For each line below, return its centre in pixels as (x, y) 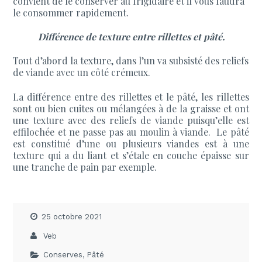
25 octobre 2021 (72, 217)
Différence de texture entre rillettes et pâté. (131, 37)
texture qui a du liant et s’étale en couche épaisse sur (131, 155)
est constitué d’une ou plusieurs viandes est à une (131, 143)
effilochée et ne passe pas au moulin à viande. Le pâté (131, 132)
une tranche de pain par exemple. (85, 167)
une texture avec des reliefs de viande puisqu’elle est (131, 120)
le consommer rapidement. (71, 12)
